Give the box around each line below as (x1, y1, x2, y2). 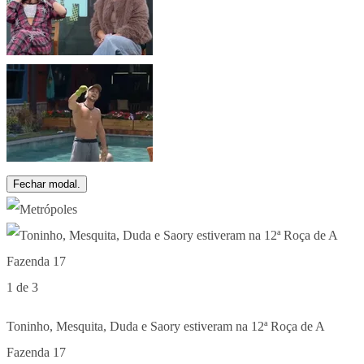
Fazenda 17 (6, 344, 66, 359)
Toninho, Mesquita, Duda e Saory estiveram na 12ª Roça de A (6, 318, 324, 333)
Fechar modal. (13, 177, 80, 190)
